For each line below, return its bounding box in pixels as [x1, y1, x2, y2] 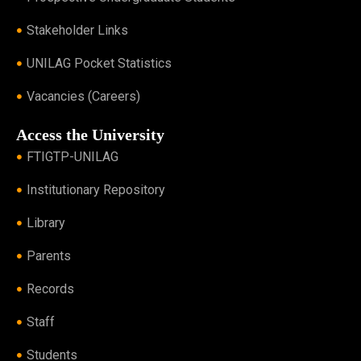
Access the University [16, 125, 164, 143]
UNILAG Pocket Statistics [26, 55, 172, 71]
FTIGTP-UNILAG [26, 148, 118, 164]
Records [26, 280, 74, 297]
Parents [26, 247, 71, 263]
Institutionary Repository [26, 181, 165, 197]
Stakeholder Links [26, 22, 128, 38]
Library [26, 214, 65, 230]
